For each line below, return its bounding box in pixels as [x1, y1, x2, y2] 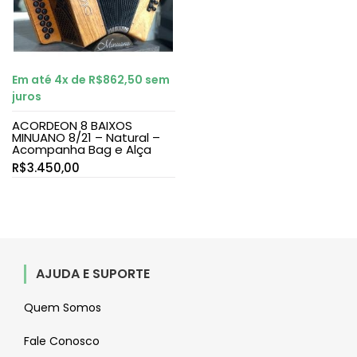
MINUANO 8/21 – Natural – [12, 128, 160, 146]
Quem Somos [24, 299, 101, 316]
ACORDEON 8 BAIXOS [12, 116, 132, 134]
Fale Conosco [24, 332, 100, 349]
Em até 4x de [12, 71, 88, 88]
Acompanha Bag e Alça [12, 140, 151, 158]
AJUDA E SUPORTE [36, 264, 150, 283]
